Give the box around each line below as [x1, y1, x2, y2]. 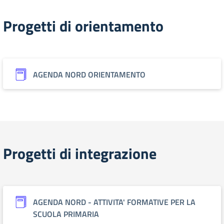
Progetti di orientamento [3, 14, 163, 37]
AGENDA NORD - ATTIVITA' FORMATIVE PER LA [33, 196, 195, 208]
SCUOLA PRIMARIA [33, 208, 99, 220]
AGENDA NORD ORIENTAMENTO [33, 68, 145, 80]
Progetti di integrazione [3, 142, 156, 165]
